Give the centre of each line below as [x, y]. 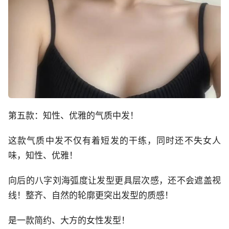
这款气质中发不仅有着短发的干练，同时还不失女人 [114, 141]
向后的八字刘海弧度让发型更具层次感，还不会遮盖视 [114, 181]
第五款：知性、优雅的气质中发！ [73, 116]
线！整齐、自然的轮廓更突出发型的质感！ [91, 196]
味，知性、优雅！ [43, 156]
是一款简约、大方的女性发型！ [69, 221]
